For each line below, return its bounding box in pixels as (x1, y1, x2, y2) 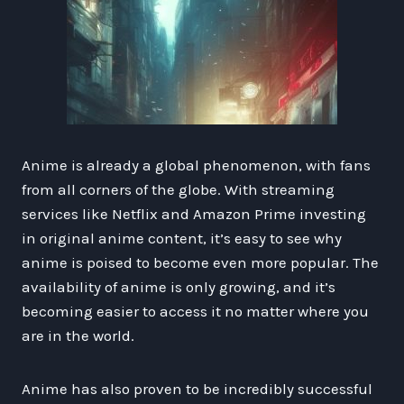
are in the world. (22, 326, 134, 344)
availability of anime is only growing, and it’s (22, 277, 335, 296)
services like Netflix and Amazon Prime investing (22, 204, 366, 223)
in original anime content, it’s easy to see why (22, 228, 342, 247)
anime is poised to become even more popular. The (22, 252, 379, 271)
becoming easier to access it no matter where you (22, 301, 369, 320)
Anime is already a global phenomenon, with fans (22, 155, 371, 174)
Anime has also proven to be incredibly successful (22, 379, 372, 398)
